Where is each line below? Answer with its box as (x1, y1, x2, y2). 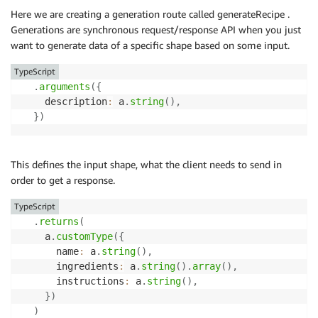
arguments (39, 80, 90, 92)
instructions (22, 275, 124, 287)
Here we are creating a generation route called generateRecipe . (11, 7, 290, 20)
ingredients (22, 260, 119, 272)
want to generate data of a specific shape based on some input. (11, 38, 290, 51)
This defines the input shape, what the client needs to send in (11, 158, 282, 170)
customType (56, 230, 113, 242)
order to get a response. (11, 173, 115, 186)
